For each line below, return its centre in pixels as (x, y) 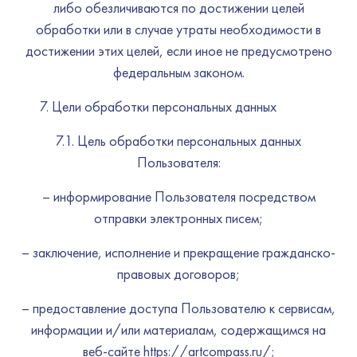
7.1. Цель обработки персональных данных (178, 141)
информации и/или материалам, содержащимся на (178, 330)
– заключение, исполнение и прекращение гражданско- (178, 252)
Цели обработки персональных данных (164, 106)
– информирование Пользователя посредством (178, 196)
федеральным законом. (178, 72)
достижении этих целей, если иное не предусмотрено (178, 51)
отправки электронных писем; (178, 218)
